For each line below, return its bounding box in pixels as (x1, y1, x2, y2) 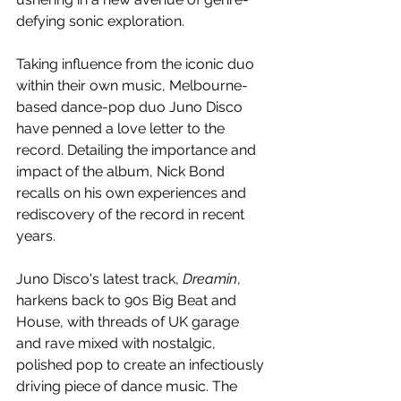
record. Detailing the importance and (16, 141, 260, 158)
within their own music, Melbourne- (16, 76, 248, 94)
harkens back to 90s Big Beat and (16, 291, 240, 309)
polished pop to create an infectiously (16, 355, 268, 373)
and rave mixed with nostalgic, (16, 334, 219, 352)
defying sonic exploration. (16, 12, 184, 30)
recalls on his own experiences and (16, 183, 250, 201)
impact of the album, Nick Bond (16, 162, 228, 180)
